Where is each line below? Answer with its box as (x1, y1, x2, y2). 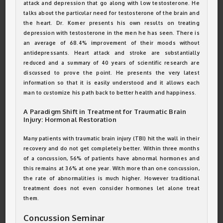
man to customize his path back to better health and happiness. (23, 90, 197, 96)
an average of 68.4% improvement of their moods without (23, 40, 200, 46)
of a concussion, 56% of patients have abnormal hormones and (23, 155, 200, 161)
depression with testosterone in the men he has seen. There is (23, 30, 200, 36)
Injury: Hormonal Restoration (23, 115, 116, 123)
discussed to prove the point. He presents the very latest (23, 70, 200, 76)
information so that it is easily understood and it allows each (23, 80, 200, 86)
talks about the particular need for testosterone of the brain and (23, 10, 200, 16)
